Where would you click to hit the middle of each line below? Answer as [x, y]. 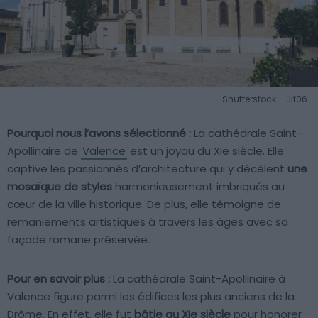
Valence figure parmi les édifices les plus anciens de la [151, 296]
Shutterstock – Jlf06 [265, 99]
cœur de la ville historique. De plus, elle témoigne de [144, 204]
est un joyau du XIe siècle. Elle [205, 150]
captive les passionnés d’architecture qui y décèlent [147, 168]
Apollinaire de [44, 150]
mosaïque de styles [60, 186]
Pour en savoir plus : [59, 278]
